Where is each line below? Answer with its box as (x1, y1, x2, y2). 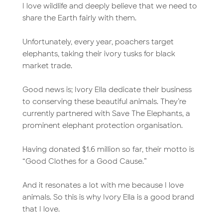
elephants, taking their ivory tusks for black (22, 49, 175, 58)
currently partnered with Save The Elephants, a (22, 109, 190, 118)
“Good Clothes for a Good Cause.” (22, 156, 147, 166)
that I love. (22, 204, 60, 214)
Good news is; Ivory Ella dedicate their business (22, 85, 192, 94)
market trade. (22, 61, 72, 70)
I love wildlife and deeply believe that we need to (22, 1, 197, 10)
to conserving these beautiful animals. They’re (22, 97, 186, 106)
